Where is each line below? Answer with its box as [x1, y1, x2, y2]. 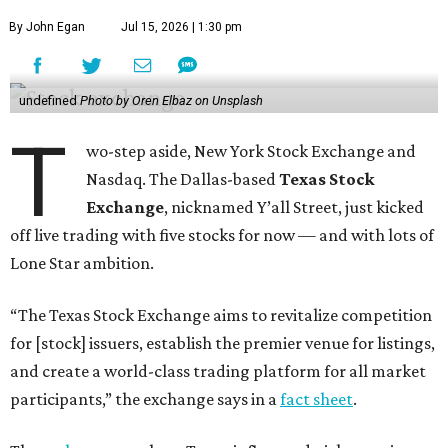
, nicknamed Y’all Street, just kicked [164, 196, 425, 217]
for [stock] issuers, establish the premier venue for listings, [10, 332, 435, 353]
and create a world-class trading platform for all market [10, 360, 426, 381]
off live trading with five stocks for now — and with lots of [10, 224, 434, 245]
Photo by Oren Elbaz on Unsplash [79, 92, 263, 108]
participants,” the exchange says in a [10, 388, 280, 409]
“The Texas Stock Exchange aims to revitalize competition [10, 304, 432, 325]
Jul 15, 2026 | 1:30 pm [121, 19, 242, 34]
